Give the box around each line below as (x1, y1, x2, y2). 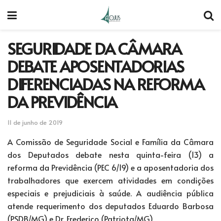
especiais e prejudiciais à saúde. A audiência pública (7, 187, 214, 198)
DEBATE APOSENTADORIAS (7, 55, 184, 77)
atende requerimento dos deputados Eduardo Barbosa (7, 200, 214, 211)
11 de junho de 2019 (7, 117, 63, 127)
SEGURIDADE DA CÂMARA (7, 37, 182, 59)
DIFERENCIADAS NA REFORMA (7, 73, 204, 95)
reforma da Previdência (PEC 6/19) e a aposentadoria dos (7, 161, 214, 173)
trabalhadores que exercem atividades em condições (7, 174, 214, 185)
